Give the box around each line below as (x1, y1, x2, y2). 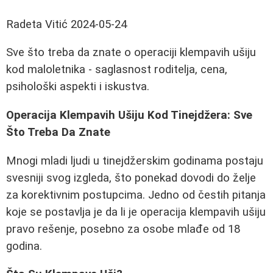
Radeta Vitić (6, 17, 68, 31)
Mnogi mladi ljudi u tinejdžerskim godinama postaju (6, 154, 263, 168)
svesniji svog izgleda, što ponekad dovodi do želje (6, 171, 256, 185)
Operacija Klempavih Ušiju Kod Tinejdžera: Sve (6, 108, 252, 122)
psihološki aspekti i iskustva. (6, 80, 149, 94)
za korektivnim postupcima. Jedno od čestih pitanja (6, 188, 266, 202)
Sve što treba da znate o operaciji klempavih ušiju (6, 46, 256, 60)
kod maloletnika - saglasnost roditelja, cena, (6, 63, 227, 77)
